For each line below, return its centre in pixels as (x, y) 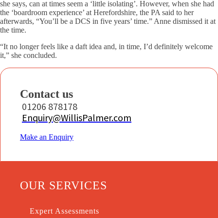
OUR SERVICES (64, 185)
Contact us (46, 94)
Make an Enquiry (47, 137)
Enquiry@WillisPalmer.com (77, 118)
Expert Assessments (64, 211)
